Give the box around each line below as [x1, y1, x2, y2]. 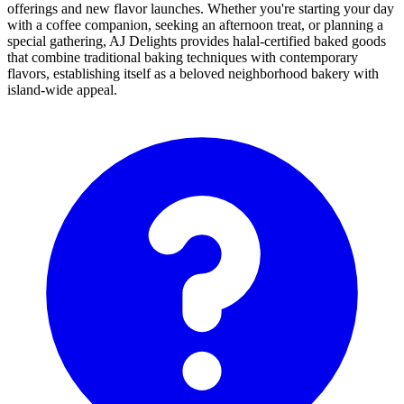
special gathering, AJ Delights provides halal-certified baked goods [7, 33, 386, 50]
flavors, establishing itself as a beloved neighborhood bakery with [7, 66, 379, 82]
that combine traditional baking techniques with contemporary [7, 50, 358, 66]
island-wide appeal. [7, 82, 117, 98]
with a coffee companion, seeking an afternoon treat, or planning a [7, 17, 383, 33]
